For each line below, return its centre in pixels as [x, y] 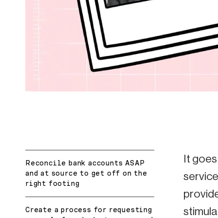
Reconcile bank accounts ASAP [85, 163]
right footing [53, 183]
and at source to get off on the [86, 173]
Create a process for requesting [89, 209]
